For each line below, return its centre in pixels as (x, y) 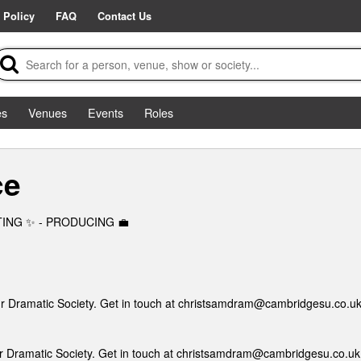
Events (106, 112)
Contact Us (124, 16)
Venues (48, 112)
